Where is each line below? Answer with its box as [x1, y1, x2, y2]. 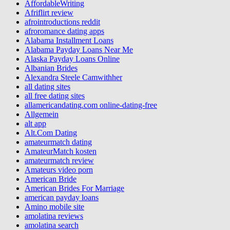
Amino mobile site [25, 202, 84, 212]
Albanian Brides [25, 64, 78, 73]
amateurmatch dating [25, 138, 92, 147]
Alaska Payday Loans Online [25, 54, 120, 64]
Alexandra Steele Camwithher [25, 73, 122, 82]
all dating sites [25, 82, 70, 91]
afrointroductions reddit [25, 17, 100, 27]
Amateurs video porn [25, 165, 93, 175]
